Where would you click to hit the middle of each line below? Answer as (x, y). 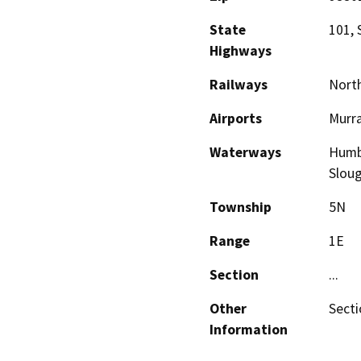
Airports (236, 119)
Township (241, 207)
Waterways (245, 153)
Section (234, 275)
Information (249, 330)
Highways (241, 51)
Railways (239, 85)
